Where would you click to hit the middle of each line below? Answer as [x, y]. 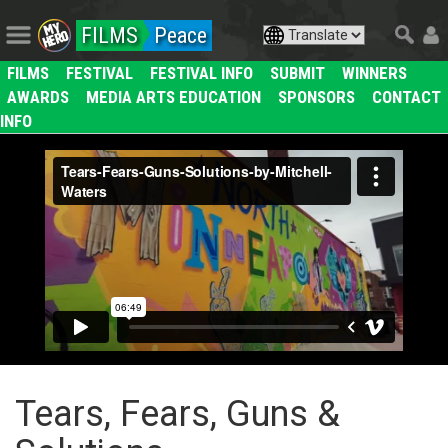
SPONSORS [316, 96]
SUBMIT [297, 72]
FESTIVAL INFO [201, 72]
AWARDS [38, 96]
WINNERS [374, 72]
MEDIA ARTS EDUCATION [173, 96]
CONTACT [406, 96]
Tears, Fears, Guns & [177, 414]
